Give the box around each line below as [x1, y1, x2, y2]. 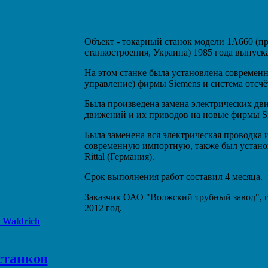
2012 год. [84, 202, 122, 213]
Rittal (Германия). [84, 151, 154, 162]
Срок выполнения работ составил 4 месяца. [84, 171, 263, 182]
